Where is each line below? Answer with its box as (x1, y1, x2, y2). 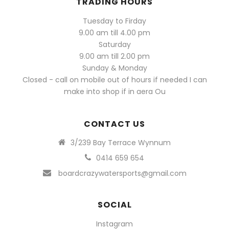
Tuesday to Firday (83, 15, 146, 26)
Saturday (98, 39, 131, 50)
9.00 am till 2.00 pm (79, 51, 150, 61)
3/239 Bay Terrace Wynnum (71, 137, 171, 148)
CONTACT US (84, 118, 145, 130)
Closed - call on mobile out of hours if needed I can (22, 74, 207, 85)
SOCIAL (97, 198, 132, 211)
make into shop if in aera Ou (63, 86, 166, 97)
